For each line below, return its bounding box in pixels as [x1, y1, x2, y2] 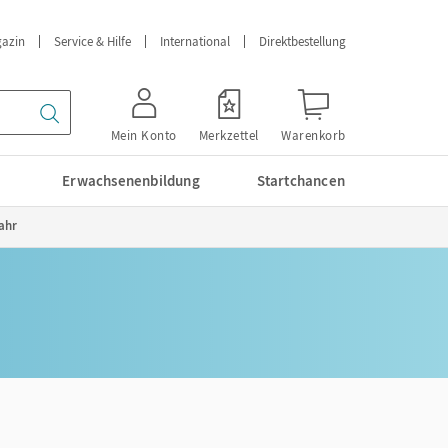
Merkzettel [198, 127, 259, 144]
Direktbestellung [259, 33, 346, 50]
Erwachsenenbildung [62, 171, 200, 190]
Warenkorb [281, 127, 346, 144]
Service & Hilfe [54, 33, 131, 50]
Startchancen [256, 171, 345, 190]
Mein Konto [110, 127, 177, 144]
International [160, 33, 230, 50]
